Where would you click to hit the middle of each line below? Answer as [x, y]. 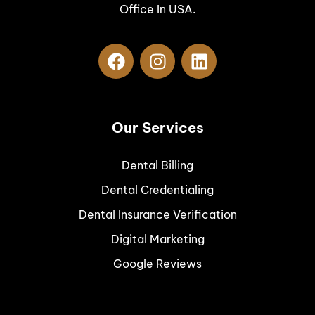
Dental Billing [157, 166]
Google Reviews [157, 264]
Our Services [157, 128]
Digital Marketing [157, 239]
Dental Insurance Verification [157, 215]
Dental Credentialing [157, 190]
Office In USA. [157, 9]
